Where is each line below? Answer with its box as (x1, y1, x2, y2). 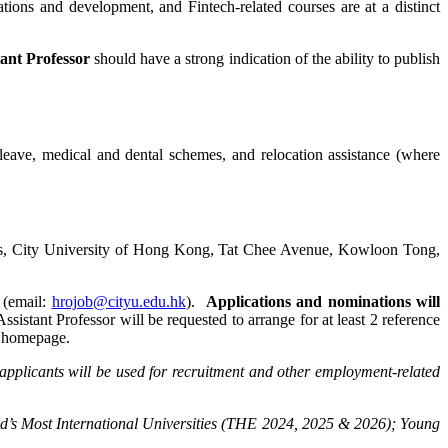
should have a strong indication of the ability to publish (90, 50, 441, 68)
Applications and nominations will (205, 293, 441, 311)
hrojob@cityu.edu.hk (51, 293, 186, 311)
